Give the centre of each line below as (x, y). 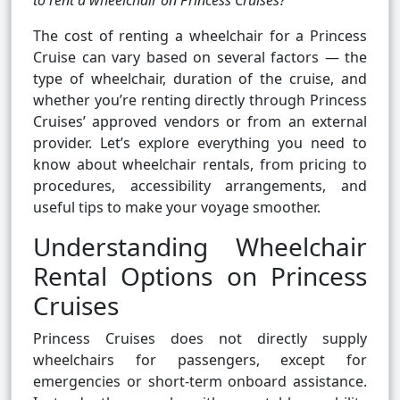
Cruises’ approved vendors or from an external (200, 122)
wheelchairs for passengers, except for (200, 360)
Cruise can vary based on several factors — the (200, 58)
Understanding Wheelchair (200, 247)
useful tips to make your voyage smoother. (177, 208)
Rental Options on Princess (200, 276)
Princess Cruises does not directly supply (200, 339)
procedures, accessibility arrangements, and (200, 186)
